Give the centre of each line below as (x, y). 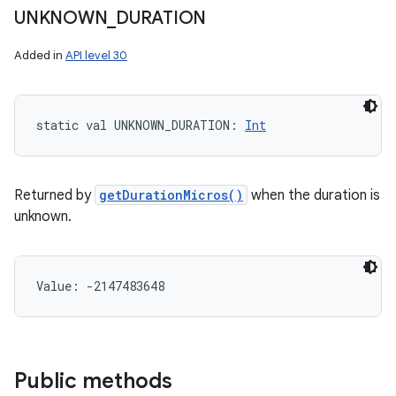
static (57, 125)
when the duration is (314, 195)
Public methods (93, 381)
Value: (61, 286)
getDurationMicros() (171, 195)
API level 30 (96, 55)
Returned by (54, 195)
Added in (40, 55)
